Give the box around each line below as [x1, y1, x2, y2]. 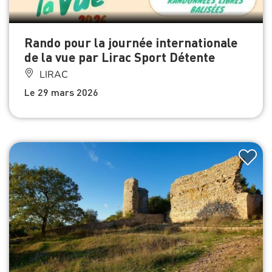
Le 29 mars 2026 [24, 85, 98, 98]
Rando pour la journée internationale [24, 33, 237, 50]
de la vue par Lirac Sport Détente [24, 48, 215, 65]
